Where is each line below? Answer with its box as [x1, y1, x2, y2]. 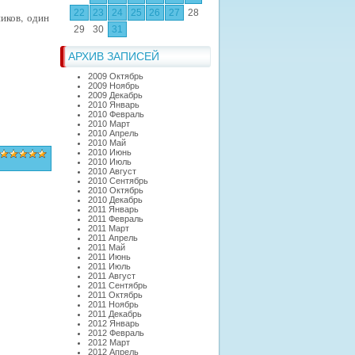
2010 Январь [88, 100, 139, 109]
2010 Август [88, 166, 136, 176]
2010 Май [88, 138, 126, 147]
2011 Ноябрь [88, 300, 139, 309]
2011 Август [88, 271, 136, 281]
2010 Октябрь [88, 185, 143, 195]
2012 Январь [88, 319, 139, 328]
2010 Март [88, 119, 130, 128]
